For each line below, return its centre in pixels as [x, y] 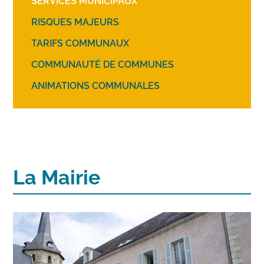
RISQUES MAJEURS [75, 22]
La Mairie [57, 178]
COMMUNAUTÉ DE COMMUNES [103, 65]
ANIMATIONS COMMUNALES [96, 86]
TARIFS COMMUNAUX [80, 44]
